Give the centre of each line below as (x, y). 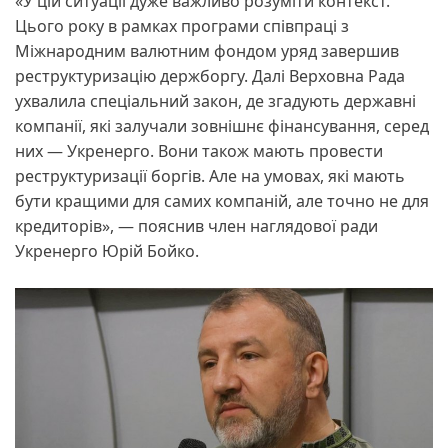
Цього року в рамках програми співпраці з (182, 26)
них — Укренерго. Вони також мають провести (199, 151)
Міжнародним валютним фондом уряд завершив (207, 51)
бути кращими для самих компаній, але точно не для (222, 201)
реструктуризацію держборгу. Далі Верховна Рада (210, 76)
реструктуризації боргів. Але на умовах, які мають (210, 176)
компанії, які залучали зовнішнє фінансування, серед (222, 126)
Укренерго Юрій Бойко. (107, 251)
